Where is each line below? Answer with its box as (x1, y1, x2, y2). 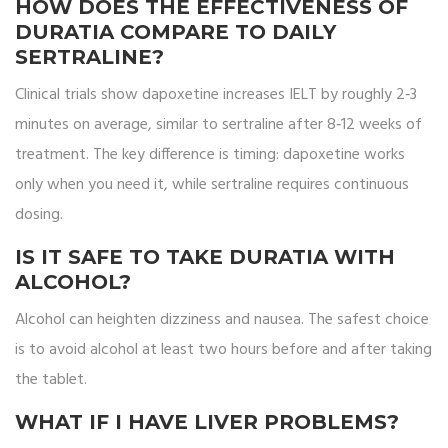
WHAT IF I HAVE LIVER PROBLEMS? (15, 410, 399, 435)
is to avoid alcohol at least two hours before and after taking (15, 337, 432, 364)
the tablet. (15, 367, 87, 394)
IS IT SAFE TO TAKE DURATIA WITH (15, 245, 395, 270)
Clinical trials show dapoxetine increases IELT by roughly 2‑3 (15, 82, 417, 109)
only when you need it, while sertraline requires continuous (15, 172, 409, 199)
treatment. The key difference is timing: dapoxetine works (15, 142, 405, 169)
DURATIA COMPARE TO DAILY (15, 20, 336, 45)
